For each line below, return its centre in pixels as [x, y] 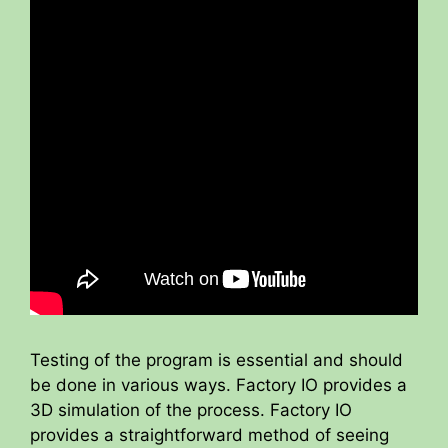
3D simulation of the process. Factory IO [191, 409]
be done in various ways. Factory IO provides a [218, 384]
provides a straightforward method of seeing [209, 434]
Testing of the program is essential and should [216, 359]
